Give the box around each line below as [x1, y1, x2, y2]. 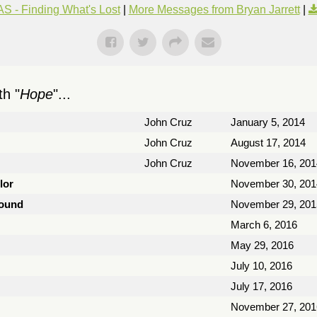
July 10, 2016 [231, 260, 292, 272]
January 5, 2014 [231, 116, 305, 128]
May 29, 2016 [231, 239, 294, 251]
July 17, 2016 [231, 280, 292, 292]
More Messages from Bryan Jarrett [128, 4, 300, 16]
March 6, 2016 [231, 219, 297, 231]
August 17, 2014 [231, 137, 306, 149]
